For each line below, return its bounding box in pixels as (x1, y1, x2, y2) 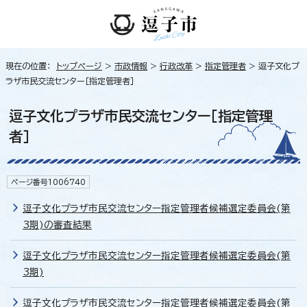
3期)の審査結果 (23, 219, 92, 230)
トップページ (56, 61, 102, 70)
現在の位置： (5, 61, 56, 70)
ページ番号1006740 (11, 177, 86, 186)
